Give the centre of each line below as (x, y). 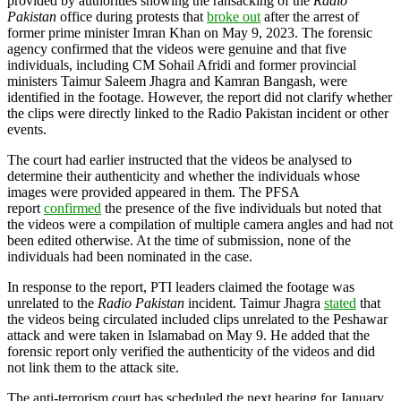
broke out (234, 16)
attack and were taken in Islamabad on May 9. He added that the (188, 335)
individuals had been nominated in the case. (130, 256)
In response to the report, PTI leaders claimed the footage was (181, 286)
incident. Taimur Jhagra (254, 303)
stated (340, 303)
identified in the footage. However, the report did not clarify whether (200, 97)
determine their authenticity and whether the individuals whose (183, 175)
